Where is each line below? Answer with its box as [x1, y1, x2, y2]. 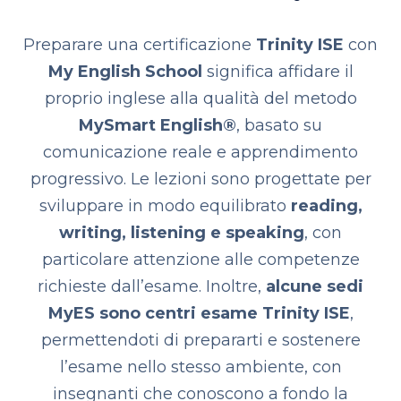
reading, [290, 196, 363, 216]
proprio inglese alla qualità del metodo [44, 89, 357, 108]
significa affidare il [201, 62, 354, 81]
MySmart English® [79, 115, 236, 135]
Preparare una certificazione [23, 35, 256, 55]
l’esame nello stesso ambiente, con [59, 357, 342, 377]
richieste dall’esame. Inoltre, [38, 277, 266, 296]
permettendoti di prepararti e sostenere [40, 330, 361, 350]
